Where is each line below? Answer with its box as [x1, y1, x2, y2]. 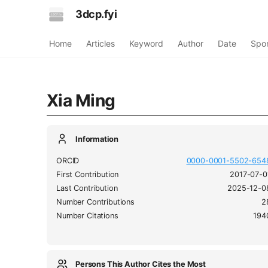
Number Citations [56, 211, 118, 220]
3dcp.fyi [75, 8, 117, 20]
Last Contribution [56, 183, 118, 193]
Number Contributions [56, 197, 135, 206]
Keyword [129, 38, 163, 48]
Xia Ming [47, 90, 115, 111]
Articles [86, 38, 115, 48]
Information [75, 134, 118, 144]
